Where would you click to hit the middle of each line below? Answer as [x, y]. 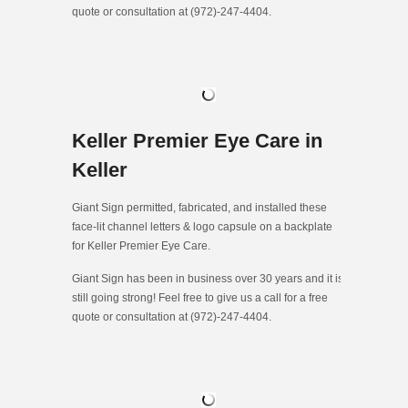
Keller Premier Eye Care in [197, 141]
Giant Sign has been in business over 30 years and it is [208, 279]
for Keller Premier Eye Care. [141, 246]
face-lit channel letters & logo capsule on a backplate [202, 227]
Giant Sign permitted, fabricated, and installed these [199, 208]
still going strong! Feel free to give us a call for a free [200, 298]
